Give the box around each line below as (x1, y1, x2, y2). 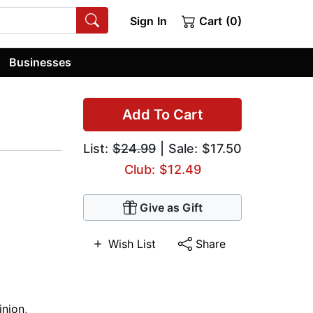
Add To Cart (122, 106, 203, 124)
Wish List (108, 237, 156, 252)
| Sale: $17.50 (156, 141, 242, 156)
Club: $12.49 (124, 162, 201, 177)
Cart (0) (196, 14, 242, 28)
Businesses (9, 54, 72, 69)
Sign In (129, 14, 167, 28)
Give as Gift (139, 201, 203, 215)
